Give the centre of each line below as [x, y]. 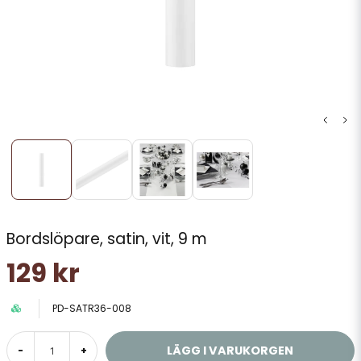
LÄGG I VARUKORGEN [230, 350]
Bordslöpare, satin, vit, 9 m [107, 239]
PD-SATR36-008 [92, 308]
